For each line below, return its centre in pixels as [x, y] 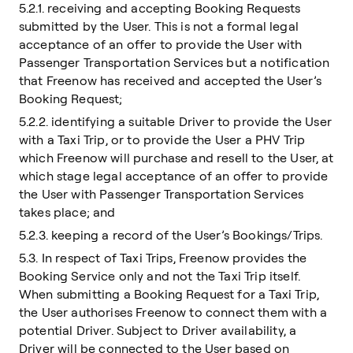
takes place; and [67, 212]
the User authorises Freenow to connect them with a [173, 312]
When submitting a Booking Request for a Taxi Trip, [169, 294]
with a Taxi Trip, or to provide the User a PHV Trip [162, 139]
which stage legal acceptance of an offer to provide [174, 176]
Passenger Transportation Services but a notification [175, 62]
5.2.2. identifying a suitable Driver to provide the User [175, 121]
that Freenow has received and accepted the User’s [170, 80]
